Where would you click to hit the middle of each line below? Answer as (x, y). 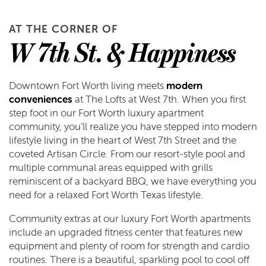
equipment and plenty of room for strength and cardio (129, 246)
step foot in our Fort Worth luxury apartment (106, 113)
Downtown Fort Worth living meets (88, 85)
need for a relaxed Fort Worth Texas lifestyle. (106, 195)
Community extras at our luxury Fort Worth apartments (130, 218)
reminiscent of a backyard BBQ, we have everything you (133, 181)
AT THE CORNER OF (63, 29)
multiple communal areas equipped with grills (111, 167)
